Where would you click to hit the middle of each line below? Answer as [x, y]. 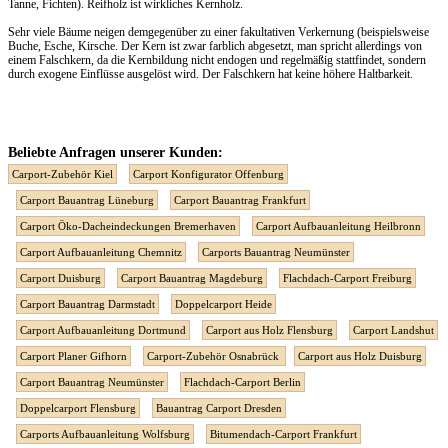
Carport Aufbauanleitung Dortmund [103, 330]
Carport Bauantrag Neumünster [92, 382]
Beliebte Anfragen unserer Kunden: [115, 153]
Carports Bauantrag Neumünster [276, 252]
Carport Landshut [393, 330]
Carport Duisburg [60, 278]
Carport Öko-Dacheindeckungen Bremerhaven [128, 226]
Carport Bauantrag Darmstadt [87, 304]
